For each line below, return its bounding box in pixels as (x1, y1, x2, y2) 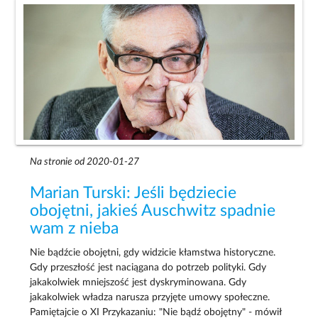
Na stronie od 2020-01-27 (30, 156, 140, 167)
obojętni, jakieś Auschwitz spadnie (30, 202, 276, 219)
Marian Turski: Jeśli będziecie (30, 185, 237, 201)
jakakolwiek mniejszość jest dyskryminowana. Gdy (30, 278, 247, 288)
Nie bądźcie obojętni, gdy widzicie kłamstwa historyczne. (30, 248, 276, 258)
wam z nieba (30, 220, 119, 236)
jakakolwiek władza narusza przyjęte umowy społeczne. (30, 292, 270, 303)
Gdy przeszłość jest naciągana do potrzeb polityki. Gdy (30, 263, 267, 273)
